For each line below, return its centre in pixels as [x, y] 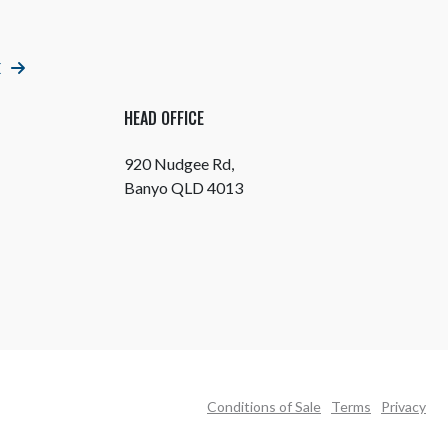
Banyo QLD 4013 [183, 187]
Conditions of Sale [264, 406]
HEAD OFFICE [164, 117]
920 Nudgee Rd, [179, 163]
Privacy [403, 406]
